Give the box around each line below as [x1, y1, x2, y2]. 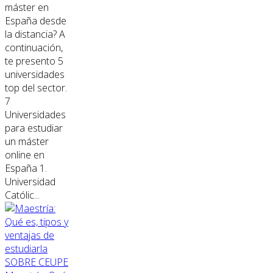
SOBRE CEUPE [5, 255, 68, 269]
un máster [5, 135, 49, 149]
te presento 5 [5, 54, 63, 68]
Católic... [5, 188, 40, 202]
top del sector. [5, 81, 67, 95]
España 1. [5, 161, 47, 175]
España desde [5, 14, 66, 28]
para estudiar [5, 121, 63, 135]
